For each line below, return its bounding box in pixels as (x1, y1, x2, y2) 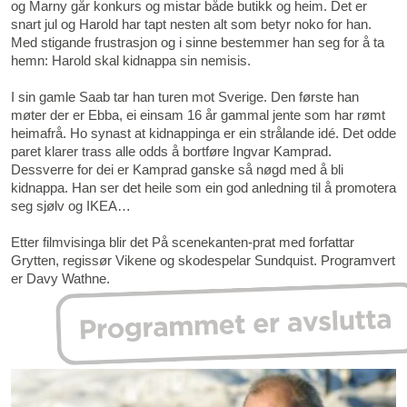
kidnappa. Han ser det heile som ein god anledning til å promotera (11, 180, 396, 195)
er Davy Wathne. (11, 271, 110, 286)
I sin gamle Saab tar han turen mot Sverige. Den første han (11, 89, 359, 104)
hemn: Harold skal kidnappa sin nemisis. (11, 53, 251, 68)
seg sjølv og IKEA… (11, 198, 131, 213)
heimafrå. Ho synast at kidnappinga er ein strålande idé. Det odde (11, 125, 396, 141)
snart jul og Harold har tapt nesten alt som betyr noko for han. (11, 16, 372, 32)
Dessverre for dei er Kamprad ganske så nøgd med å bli (11, 162, 343, 177)
